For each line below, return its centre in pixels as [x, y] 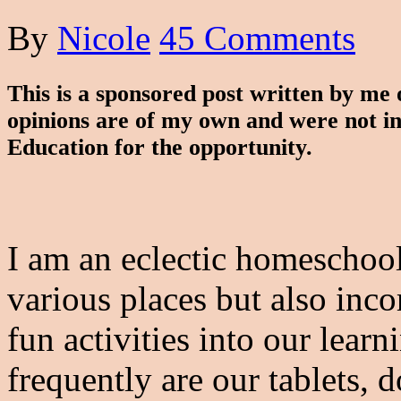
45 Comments [257, 38]
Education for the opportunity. [166, 147]
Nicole [104, 38]
